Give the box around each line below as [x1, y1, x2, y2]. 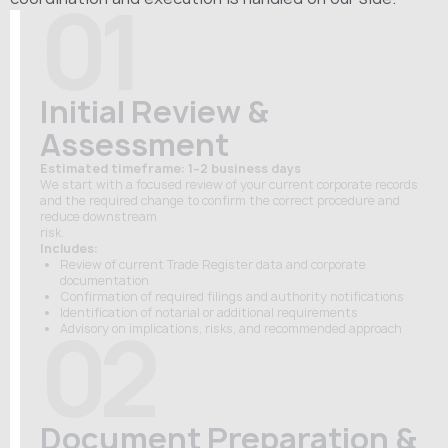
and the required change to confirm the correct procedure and [40, 192, 400, 209]
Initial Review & [40, 91, 269, 132]
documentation [60, 272, 149, 289]
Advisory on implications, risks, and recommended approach [60, 320, 402, 337]
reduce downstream [40, 208, 157, 225]
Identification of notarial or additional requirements [60, 304, 358, 321]
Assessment [40, 124, 229, 165]
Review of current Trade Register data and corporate [60, 256, 366, 273]
